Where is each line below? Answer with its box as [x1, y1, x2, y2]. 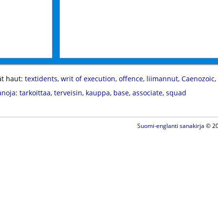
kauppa [85, 88, 110, 97]
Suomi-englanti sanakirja [137, 122, 204, 130]
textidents [24, 74, 57, 83]
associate [132, 88, 163, 97]
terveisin [54, 88, 82, 97]
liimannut [146, 74, 178, 83]
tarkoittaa [19, 88, 51, 97]
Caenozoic [181, 74, 215, 83]
